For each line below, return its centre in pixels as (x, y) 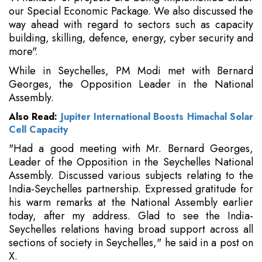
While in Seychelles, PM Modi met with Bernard (131, 71)
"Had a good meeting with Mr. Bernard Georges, (131, 149)
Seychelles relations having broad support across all (131, 230)
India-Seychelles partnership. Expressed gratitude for (131, 189)
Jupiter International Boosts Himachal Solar (157, 117)
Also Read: (35, 117)
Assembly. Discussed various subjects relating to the (131, 176)
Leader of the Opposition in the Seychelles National (131, 162)
